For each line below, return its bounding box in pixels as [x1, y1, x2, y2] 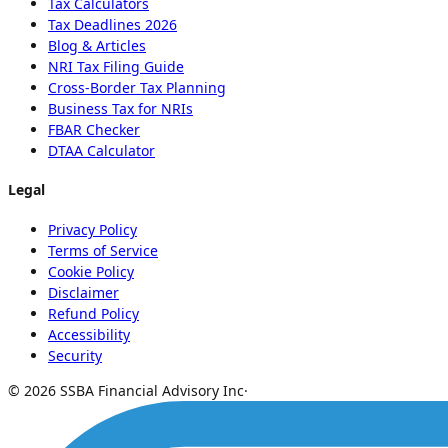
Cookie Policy [48, 261, 134, 281]
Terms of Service [48, 240, 158, 260]
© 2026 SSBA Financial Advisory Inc [8, 380, 244, 400]
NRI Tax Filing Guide [48, 56, 184, 76]
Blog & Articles [48, 35, 146, 55]
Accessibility [48, 324, 130, 344]
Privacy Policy [48, 219, 137, 239]
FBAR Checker [48, 119, 140, 139]
